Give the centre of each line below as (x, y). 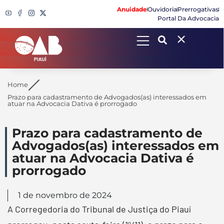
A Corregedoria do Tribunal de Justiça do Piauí (99, 209)
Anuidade (132, 9)
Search (24, 49)
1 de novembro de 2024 (65, 195)
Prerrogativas (198, 9)
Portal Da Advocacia (188, 18)
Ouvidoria (162, 9)
